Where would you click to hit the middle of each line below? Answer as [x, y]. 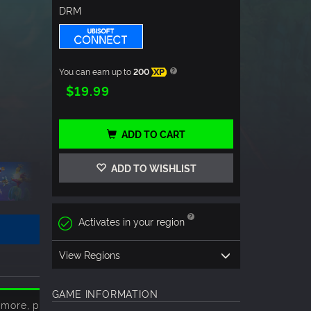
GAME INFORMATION [105, 293]
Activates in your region [131, 221]
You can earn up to [96, 72]
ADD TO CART [153, 134]
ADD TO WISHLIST [152, 168]
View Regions [89, 254]
